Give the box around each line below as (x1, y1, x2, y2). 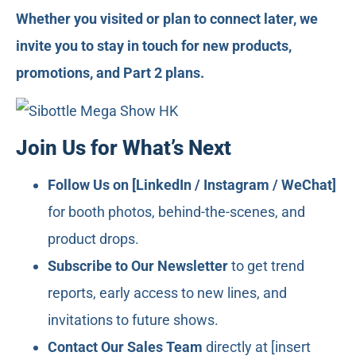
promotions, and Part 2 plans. (16, 64, 204, 81)
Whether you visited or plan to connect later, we (16, 10, 318, 27)
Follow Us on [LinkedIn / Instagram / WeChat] (48, 176, 336, 193)
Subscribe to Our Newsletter (48, 257, 228, 274)
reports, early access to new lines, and (48, 284, 287, 301)
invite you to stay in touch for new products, (16, 37, 292, 54)
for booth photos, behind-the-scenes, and (48, 203, 305, 220)
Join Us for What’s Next (16, 135, 231, 160)
